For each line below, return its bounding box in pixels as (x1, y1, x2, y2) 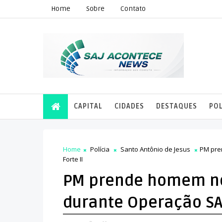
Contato (120, 4, 146, 13)
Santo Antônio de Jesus (120, 145, 190, 154)
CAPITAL (74, 102, 103, 111)
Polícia (90, 145, 110, 154)
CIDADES (114, 102, 144, 111)
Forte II (63, 155, 83, 164)
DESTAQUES (156, 102, 197, 111)
